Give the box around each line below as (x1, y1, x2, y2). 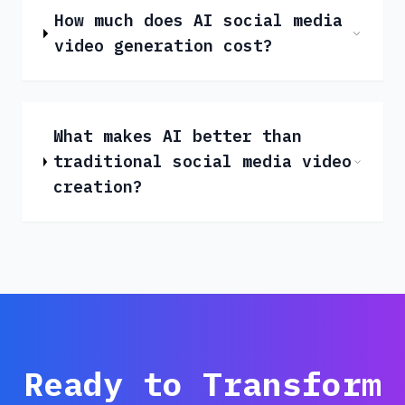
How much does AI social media (54, 10, 344, 32)
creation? (53, 176, 144, 198)
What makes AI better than (53, 126, 303, 147)
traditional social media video (53, 151, 353, 173)
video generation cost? (54, 35, 274, 57)
